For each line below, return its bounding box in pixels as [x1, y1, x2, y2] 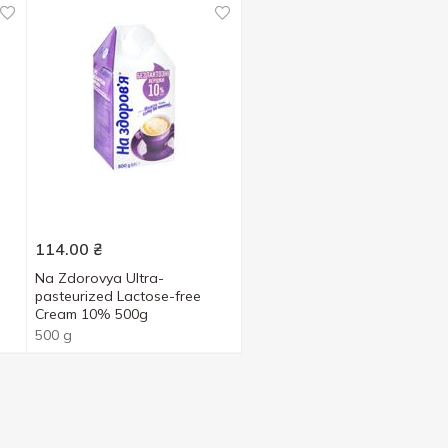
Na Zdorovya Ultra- [34, 269, 164, 287]
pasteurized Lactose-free [34, 287, 201, 305]
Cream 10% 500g [34, 305, 148, 323]
